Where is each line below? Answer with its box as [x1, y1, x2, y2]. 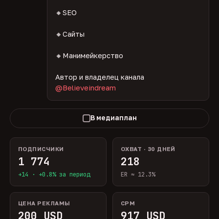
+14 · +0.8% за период [18, 170, 90, 178]
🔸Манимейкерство [55, 51, 123, 60]
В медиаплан [90, 114, 137, 122]
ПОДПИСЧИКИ [18, 145, 64, 153]
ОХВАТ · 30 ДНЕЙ [121, 145, 175, 153]
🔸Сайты [55, 29, 85, 38]
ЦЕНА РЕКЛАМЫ [18, 200, 70, 207]
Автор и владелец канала [55, 72, 144, 81]
